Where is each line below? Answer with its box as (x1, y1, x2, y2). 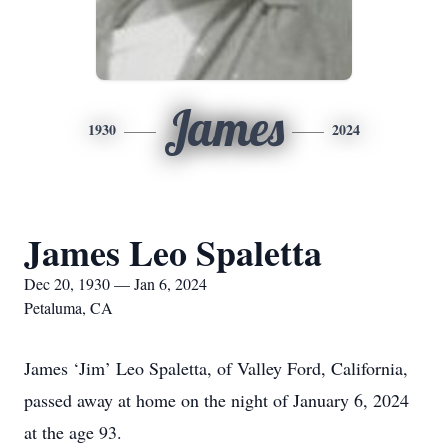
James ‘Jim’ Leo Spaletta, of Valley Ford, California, (24, 356, 408, 380)
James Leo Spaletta (24, 226, 322, 278)
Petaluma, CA (24, 297, 113, 318)
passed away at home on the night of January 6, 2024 (24, 388, 409, 412)
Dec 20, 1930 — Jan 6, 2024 (24, 273, 207, 294)
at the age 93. (24, 420, 122, 444)
